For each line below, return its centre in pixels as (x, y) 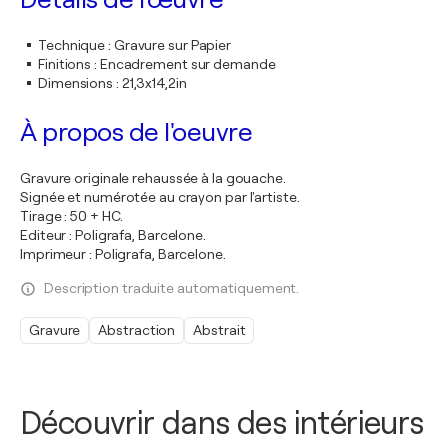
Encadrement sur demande (187, 64)
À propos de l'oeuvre (136, 132)
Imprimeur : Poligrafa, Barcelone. (123, 254)
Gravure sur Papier (172, 45)
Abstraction (137, 330)
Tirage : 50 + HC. (72, 216)
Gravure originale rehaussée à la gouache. (153, 178)
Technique (72, 45)
